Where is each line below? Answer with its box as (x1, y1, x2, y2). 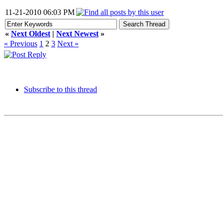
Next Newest (56, 29, 99, 38)
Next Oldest (11, 29, 50, 38)
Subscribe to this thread (24, 85, 97, 94)
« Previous (4, 39, 37, 48)
